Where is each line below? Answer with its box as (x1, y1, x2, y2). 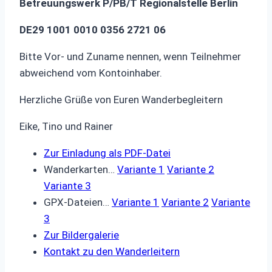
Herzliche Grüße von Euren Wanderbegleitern (19, 93, 223, 106)
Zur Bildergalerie (44, 228, 119, 241)
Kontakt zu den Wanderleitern (44, 245, 180, 257)
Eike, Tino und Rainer (19, 120, 113, 132)
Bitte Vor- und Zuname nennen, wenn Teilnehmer (19, 50, 241, 63)
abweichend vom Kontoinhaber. (19, 66, 162, 79)
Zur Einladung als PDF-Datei (44, 146, 171, 159)
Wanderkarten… (44, 163, 117, 175)
